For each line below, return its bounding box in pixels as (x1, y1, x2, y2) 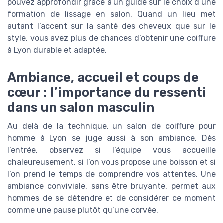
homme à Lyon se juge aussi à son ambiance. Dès (7, 133, 216, 143)
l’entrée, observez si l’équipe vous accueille (7, 145, 216, 155)
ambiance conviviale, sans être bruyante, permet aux (7, 181, 216, 191)
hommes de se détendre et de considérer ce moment (7, 193, 216, 203)
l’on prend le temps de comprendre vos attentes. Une (7, 169, 216, 179)
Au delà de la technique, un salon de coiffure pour (7, 121, 216, 131)
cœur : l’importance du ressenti (7, 84, 206, 100)
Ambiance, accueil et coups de (7, 69, 199, 85)
